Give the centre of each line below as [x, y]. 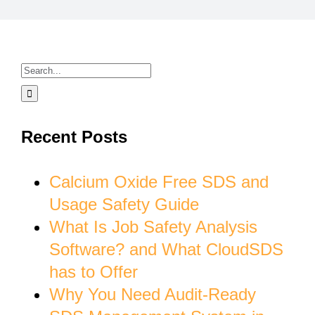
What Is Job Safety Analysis [153, 226]
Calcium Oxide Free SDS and [159, 181]
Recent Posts [74, 136]
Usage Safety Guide [124, 204]
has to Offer [94, 271]
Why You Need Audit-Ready [153, 294]
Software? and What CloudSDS [166, 249]
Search [47, 69]
